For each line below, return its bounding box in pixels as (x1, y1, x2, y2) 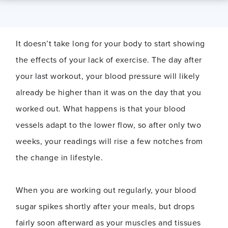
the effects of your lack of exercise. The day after (16, 55, 202, 65)
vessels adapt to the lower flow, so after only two (16, 120, 201, 130)
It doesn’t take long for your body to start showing (16, 39, 205, 49)
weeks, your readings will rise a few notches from (16, 136, 203, 147)
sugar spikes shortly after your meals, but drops (16, 202, 194, 212)
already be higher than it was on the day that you (16, 88, 202, 98)
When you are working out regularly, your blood (16, 185, 196, 195)
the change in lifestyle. (16, 153, 103, 163)
